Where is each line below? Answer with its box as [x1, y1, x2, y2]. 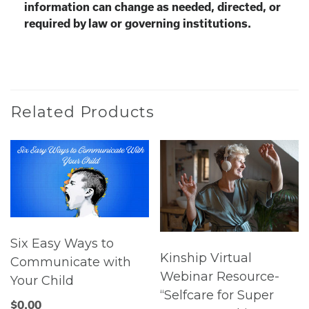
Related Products [10, 102, 154, 121]
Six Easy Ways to [10, 236, 114, 252]
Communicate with [10, 255, 131, 270]
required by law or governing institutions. [24, 17, 251, 30]
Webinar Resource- [160, 269, 280, 285]
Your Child [10, 273, 74, 289]
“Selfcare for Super [160, 288, 275, 303]
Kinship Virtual [160, 250, 252, 266]
